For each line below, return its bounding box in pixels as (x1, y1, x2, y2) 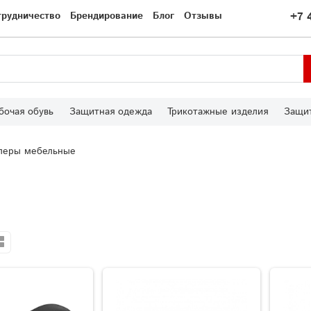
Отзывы (184, 9, 222, 24)
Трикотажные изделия (167, 105, 269, 119)
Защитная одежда (69, 105, 152, 119)
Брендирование (70, 9, 143, 24)
